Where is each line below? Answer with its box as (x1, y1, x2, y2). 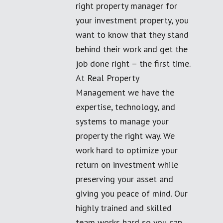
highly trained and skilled (76, 202, 172, 214)
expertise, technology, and (76, 101, 175, 112)
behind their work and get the (76, 43, 188, 55)
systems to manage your (76, 115, 169, 127)
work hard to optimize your (76, 144, 178, 156)
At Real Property (76, 72, 139, 84)
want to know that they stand (76, 29, 189, 40)
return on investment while (76, 159, 178, 170)
